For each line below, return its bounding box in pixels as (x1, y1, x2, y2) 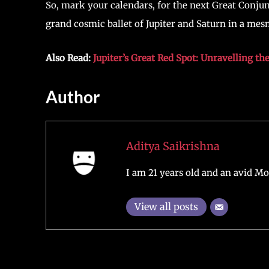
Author (46, 86, 100, 107)
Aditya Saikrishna (125, 139, 220, 153)
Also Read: (46, 52, 93, 64)
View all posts (134, 200, 198, 213)
